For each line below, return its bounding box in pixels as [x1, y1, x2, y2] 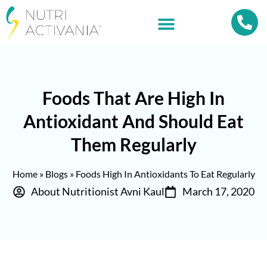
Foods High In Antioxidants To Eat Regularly [75, 168, 255, 180]
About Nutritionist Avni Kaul [30, 185, 164, 198]
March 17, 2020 [182, 185, 254, 198]
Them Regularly [70, 133, 197, 156]
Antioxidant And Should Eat [23, 110, 244, 132]
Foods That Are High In [42, 87, 225, 109]
